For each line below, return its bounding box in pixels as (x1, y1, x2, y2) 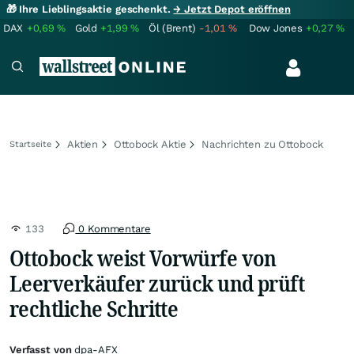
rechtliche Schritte (9, 293, 179, 323)
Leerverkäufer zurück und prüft (9, 268, 305, 298)
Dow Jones (249, 22, 303, 34)
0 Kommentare (75, 223, 151, 235)
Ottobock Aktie (114, 138, 186, 150)
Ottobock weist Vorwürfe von (9, 243, 277, 273)
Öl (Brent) (149, 22, 196, 34)
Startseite (9, 139, 51, 149)
